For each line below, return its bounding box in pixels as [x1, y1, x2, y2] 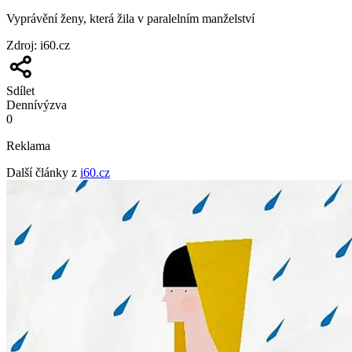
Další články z [6, 166, 77, 180]
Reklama [6, 139, 50, 153]
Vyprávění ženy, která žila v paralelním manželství [6, 12, 255, 26]
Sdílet [6, 84, 35, 98]
